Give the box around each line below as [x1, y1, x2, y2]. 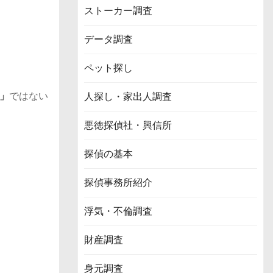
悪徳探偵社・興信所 [84, 118, 172, 132]
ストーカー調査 [84, 3, 152, 18]
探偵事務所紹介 [84, 175, 152, 190]
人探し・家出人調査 [84, 89, 172, 104]
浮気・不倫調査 [84, 204, 152, 218]
